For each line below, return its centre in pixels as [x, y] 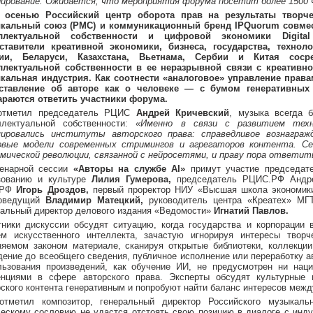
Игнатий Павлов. [251, 211]
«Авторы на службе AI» [129, 169]
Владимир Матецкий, [94, 200]
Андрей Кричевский [183, 113]
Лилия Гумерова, [134, 179]
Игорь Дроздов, [52, 190]
